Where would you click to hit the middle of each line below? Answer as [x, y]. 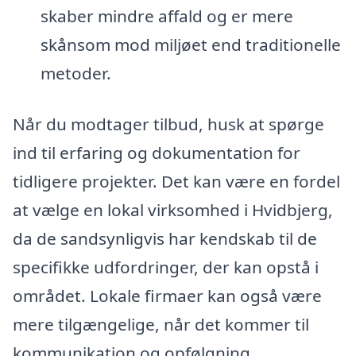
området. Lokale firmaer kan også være [167, 295]
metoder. [75, 73]
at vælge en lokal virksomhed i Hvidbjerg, [173, 209]
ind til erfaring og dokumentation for [157, 152]
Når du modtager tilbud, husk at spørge [168, 124]
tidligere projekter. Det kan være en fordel [176, 181]
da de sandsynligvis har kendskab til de [165, 238]
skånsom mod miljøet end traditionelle [190, 44]
